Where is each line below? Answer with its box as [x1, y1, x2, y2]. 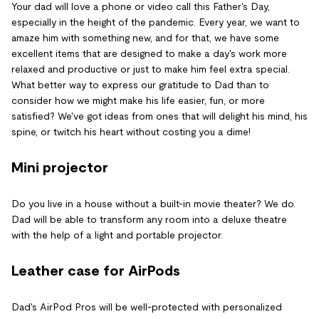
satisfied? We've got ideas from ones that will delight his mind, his [11, 110, 308, 122]
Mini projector [11, 159, 108, 175]
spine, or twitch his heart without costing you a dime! [11, 126, 251, 137]
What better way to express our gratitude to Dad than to [11, 79, 269, 90]
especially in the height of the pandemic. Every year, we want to [11, 16, 300, 28]
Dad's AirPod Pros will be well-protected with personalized [11, 301, 282, 313]
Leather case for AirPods [11, 263, 180, 278]
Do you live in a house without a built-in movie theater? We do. [11, 198, 296, 209]
